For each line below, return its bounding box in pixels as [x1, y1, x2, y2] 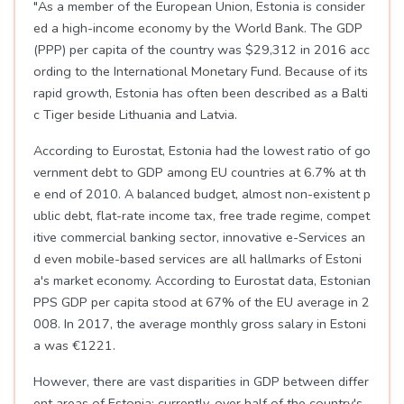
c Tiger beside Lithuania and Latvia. [33, 106, 237, 124]
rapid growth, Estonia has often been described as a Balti [33, 84, 368, 102]
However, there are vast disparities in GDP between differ [33, 372, 369, 390]
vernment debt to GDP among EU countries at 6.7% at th [33, 163, 366, 181]
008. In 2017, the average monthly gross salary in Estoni [33, 315, 366, 333]
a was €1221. [33, 336, 115, 354]
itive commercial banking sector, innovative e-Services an [33, 228, 365, 246]
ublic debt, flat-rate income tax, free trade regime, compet [33, 207, 370, 225]
